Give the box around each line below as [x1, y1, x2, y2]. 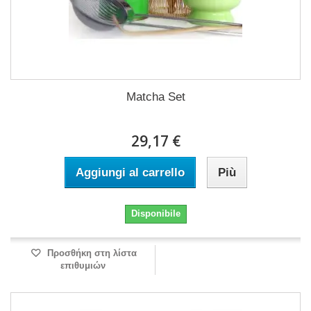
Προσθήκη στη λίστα [44, 248, 137, 258]
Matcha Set [126, 90, 185, 103]
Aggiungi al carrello [75, 166, 185, 179]
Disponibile [131, 208, 180, 219]
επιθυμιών [60, 260, 106, 271]
